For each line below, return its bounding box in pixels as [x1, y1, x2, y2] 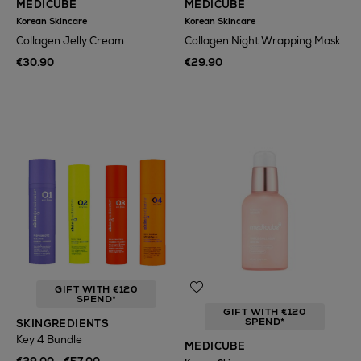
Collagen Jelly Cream [16, 34, 124, 48]
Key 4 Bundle [16, 333, 82, 346]
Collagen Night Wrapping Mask [185, 34, 340, 48]
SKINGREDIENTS [16, 317, 110, 330]
